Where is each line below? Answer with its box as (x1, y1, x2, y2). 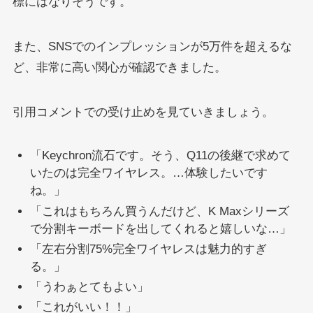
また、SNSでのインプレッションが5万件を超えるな (12, 40, 292, 54)
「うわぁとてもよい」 (30, 280, 150, 294)
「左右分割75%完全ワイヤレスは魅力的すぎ (30, 242, 268, 256)
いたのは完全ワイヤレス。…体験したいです (30, 166, 268, 180)
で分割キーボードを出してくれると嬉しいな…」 (30, 221, 292, 235)
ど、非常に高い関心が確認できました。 (12, 61, 226, 75)
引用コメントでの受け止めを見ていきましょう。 (12, 105, 274, 119)
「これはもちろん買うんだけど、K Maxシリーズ (30, 204, 290, 218)
